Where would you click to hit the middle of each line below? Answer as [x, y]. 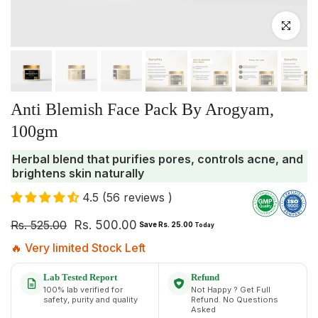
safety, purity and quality [91, 299]
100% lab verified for [83, 289]
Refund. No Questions [235, 299]
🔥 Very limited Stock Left [78, 247]
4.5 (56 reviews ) [127, 198]
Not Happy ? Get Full [231, 289]
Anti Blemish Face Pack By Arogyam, [142, 110]
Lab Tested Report [80, 277]
